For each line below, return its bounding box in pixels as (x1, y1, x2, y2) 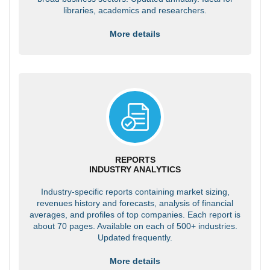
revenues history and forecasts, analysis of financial (37, 198, 233, 208)
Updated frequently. (98, 232, 172, 242)
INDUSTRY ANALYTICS (89, 164, 181, 174)
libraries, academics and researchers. (63, 5, 207, 15)
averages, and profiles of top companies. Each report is (30, 209, 240, 219)
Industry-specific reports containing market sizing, (40, 186, 230, 196)
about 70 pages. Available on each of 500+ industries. (33, 221, 237, 231)
